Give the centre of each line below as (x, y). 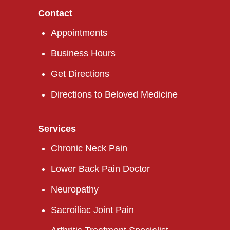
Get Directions (80, 74)
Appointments (79, 33)
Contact (55, 13)
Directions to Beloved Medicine (114, 94)
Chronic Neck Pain (89, 148)
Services (57, 129)
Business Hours (83, 53)
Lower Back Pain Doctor (100, 169)
